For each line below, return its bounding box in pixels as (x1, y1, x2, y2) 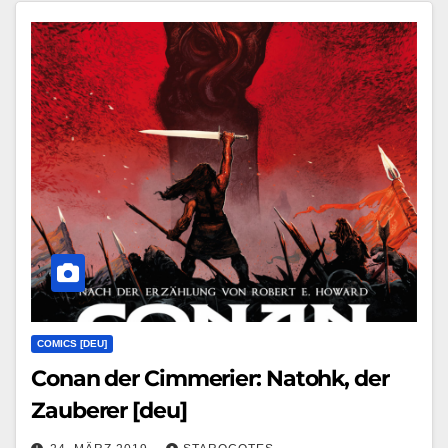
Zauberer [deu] (31, 396, 187, 424)
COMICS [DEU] (37, 337, 107, 349)
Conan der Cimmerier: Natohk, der (31, 364, 389, 392)
